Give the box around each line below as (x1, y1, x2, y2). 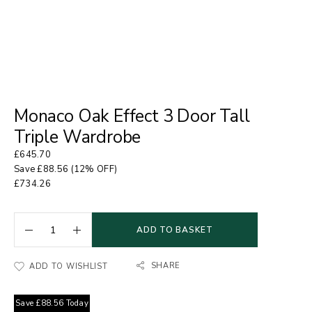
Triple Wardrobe (14, 125, 141, 149)
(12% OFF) (68, 163, 118, 175)
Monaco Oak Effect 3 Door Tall (14, 104, 250, 128)
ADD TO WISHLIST (29, 261, 108, 272)
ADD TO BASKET (136, 224, 213, 235)
